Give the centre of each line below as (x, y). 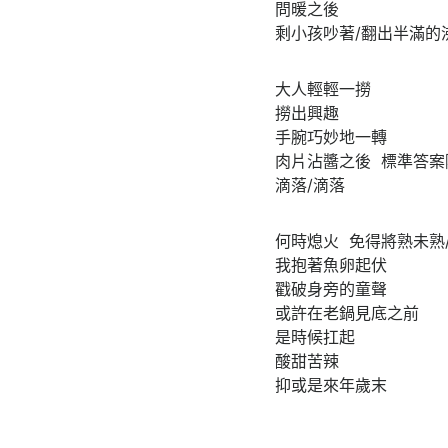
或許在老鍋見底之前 (347, 312)
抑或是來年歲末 (331, 384)
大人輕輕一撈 (323, 88)
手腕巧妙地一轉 (331, 136)
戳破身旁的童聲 (331, 288)
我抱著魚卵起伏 (331, 264)
